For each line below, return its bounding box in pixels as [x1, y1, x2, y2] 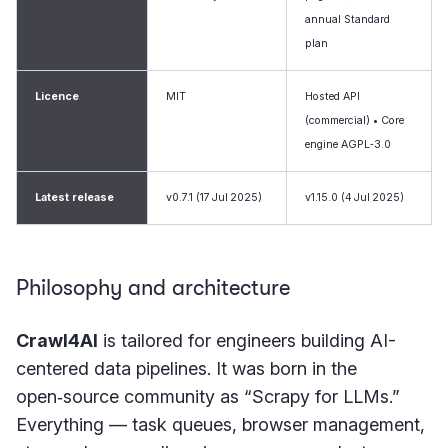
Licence [35, 90, 79, 103]
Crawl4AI [16, 330, 98, 351]
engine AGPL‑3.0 [305, 138, 391, 151]
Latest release [35, 191, 114, 204]
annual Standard [305, 13, 390, 26]
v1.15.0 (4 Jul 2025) [305, 191, 404, 204]
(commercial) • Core [305, 114, 404, 127]
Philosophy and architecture [16, 275, 290, 300]
